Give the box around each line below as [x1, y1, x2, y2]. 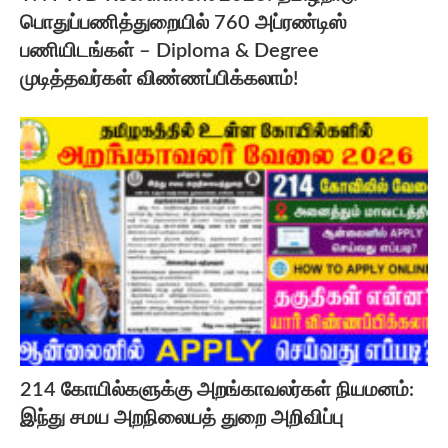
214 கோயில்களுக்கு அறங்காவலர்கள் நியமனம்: [20, 379, 414, 400]
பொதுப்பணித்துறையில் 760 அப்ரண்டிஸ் [20, 13, 347, 33]
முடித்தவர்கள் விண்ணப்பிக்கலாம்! [20, 69, 299, 89]
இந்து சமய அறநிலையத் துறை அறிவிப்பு [20, 407, 343, 428]
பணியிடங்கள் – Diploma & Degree [20, 41, 319, 61]
